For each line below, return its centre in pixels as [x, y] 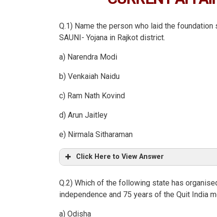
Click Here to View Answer [120, 157]
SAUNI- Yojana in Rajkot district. [112, 38]
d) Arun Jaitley [83, 115]
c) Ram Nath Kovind [92, 96]
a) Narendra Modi [88, 57]
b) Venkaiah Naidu [89, 77]
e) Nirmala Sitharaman [96, 135]
